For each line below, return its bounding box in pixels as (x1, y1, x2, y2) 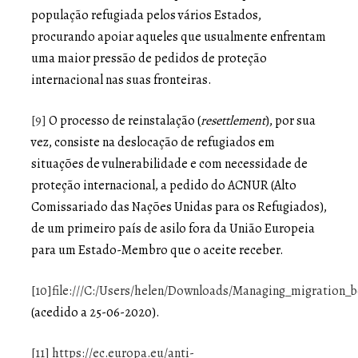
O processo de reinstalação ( (46, 111, 201, 129)
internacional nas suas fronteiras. (31, 70, 212, 89)
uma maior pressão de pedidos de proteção (31, 49, 267, 67)
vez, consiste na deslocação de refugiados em (31, 133, 275, 151)
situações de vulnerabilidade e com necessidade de (31, 154, 308, 173)
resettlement (201, 111, 265, 129)
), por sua (265, 111, 316, 129)
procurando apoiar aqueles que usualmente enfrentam (31, 27, 326, 46)
